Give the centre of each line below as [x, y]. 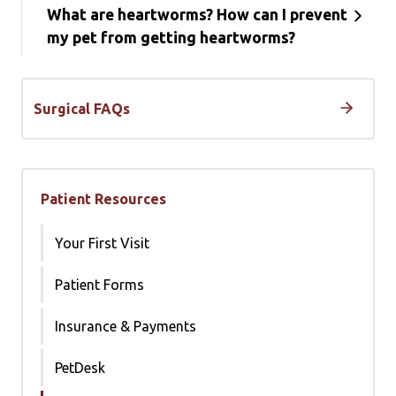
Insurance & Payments [126, 326]
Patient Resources [103, 199]
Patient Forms [99, 285]
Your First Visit [102, 243]
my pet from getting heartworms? [171, 38]
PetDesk [80, 368]
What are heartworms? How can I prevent [197, 15]
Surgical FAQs [82, 109]
